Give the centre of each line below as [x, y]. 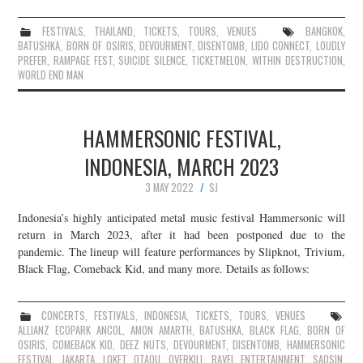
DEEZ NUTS [143, 345]
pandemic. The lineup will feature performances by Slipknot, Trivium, [181, 252]
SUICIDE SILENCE [152, 60]
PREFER [33, 60]
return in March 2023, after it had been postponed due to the [181, 235]
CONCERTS [63, 316]
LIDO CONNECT [280, 45]
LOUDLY [330, 45]
